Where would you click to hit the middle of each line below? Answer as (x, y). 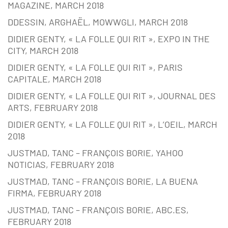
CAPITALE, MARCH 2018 (54, 79)
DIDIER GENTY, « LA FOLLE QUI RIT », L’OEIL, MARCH (112, 124)
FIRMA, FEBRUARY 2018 (54, 193)
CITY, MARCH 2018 (43, 51)
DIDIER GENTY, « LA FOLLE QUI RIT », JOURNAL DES (112, 96)
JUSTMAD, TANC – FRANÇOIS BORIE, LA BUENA (103, 181)
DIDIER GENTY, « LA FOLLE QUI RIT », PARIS (95, 67)
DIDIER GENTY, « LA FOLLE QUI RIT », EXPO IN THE (109, 39)
